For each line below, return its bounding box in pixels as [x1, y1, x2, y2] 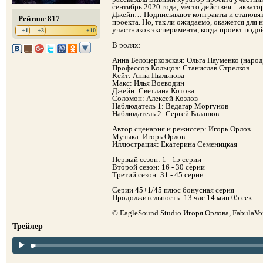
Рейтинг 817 [18, 14, 60, 23]
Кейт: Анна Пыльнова [112, 71, 184, 80]
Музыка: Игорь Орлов [112, 132, 185, 141]
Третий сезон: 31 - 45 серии [112, 170, 204, 179]
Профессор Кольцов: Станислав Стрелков [112, 63, 249, 72]
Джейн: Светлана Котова [112, 86, 194, 95]
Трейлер [12, 222, 43, 231]
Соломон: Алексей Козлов [112, 94, 198, 103]
